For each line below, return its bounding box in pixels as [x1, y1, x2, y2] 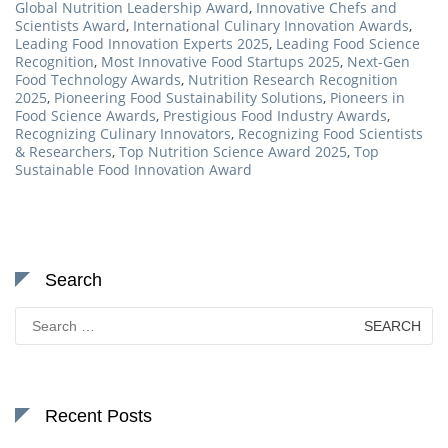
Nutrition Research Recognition [188, 70, 398, 90]
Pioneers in [330, 88, 405, 108]
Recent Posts [45, 406, 152, 427]
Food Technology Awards [15, 70, 181, 90]
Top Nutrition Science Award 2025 [119, 142, 347, 162]
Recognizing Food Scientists [238, 124, 423, 144]
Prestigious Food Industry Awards [163, 106, 387, 126]
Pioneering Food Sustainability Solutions [54, 88, 323, 108]
